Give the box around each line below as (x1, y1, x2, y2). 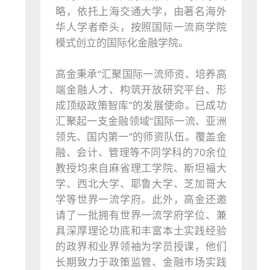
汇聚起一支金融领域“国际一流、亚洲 (55, 114, 227, 128)
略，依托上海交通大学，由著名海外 (55, 4, 227, 19)
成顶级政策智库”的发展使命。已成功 (55, 98, 227, 113)
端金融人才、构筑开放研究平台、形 (55, 83, 227, 97)
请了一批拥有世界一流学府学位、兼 (55, 208, 227, 222)
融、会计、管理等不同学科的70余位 (55, 145, 227, 160)
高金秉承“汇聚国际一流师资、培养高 (55, 67, 227, 81)
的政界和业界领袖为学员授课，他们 (55, 239, 227, 254)
